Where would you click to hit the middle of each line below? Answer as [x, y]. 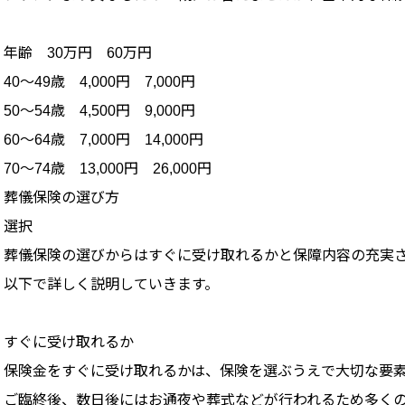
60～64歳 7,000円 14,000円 [104, 140]
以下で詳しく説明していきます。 [111, 285]
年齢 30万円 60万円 [78, 53]
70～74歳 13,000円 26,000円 [108, 169]
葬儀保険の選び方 [61, 198]
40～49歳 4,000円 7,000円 [99, 82]
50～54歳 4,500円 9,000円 [99, 111]
